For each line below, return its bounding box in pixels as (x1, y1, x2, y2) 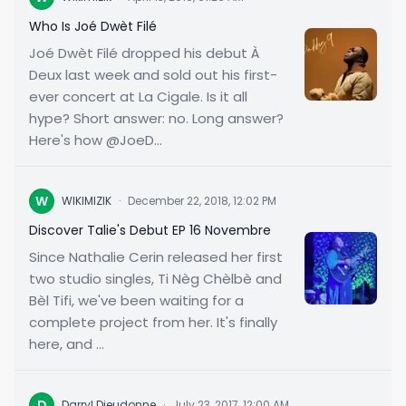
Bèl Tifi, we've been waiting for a (29, 291, 244, 310)
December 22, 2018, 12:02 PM (128, 193, 276, 208)
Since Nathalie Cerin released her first (29, 247, 283, 266)
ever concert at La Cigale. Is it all (29, 87, 247, 106)
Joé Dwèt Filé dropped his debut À (29, 43, 260, 63)
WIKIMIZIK (62, 193, 111, 208)
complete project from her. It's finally (29, 313, 277, 332)
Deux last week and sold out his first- (29, 65, 277, 84)
